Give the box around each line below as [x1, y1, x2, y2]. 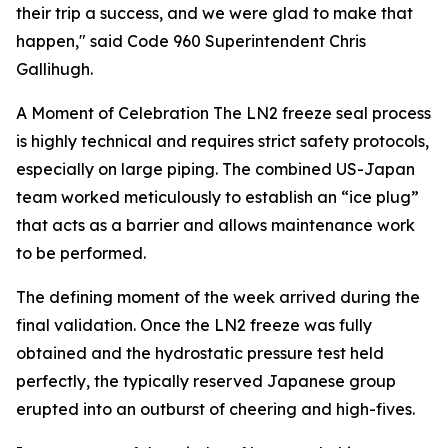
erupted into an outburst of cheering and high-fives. [16, 399, 415, 419]
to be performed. [16, 243, 146, 263]
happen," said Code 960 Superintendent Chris [16, 31, 366, 51]
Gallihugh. [16, 59, 93, 79]
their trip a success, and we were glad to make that [16, 3, 413, 23]
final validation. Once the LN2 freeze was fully [16, 315, 372, 335]
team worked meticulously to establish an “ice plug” [16, 187, 419, 207]
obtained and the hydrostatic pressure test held [16, 343, 384, 363]
